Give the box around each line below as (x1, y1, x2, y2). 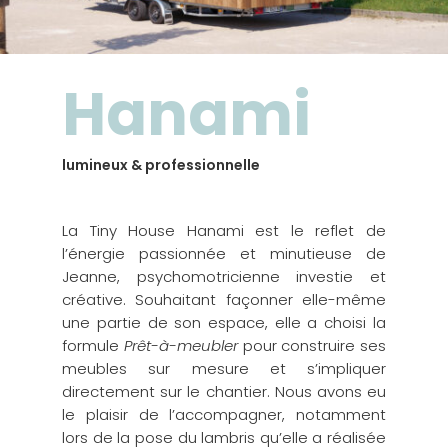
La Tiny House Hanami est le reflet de (62, 219, 386, 241)
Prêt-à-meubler (123, 334, 238, 356)
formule (62, 334, 124, 356)
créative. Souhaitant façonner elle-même (62, 288, 386, 310)
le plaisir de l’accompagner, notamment (62, 403, 386, 425)
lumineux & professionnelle (62, 154, 261, 175)
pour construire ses (237, 334, 386, 356)
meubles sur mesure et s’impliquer (62, 357, 386, 379)
